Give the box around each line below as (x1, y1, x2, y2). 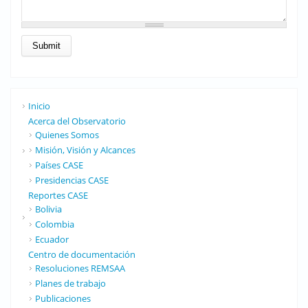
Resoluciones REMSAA (35, 261, 125, 274)
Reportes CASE (28, 188, 88, 201)
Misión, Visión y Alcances (35, 143, 135, 156)
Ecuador (35, 232, 69, 245)
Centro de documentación (28, 247, 135, 261)
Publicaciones (35, 291, 91, 305)
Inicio (28, 99, 50, 112)
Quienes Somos (35, 128, 99, 141)
